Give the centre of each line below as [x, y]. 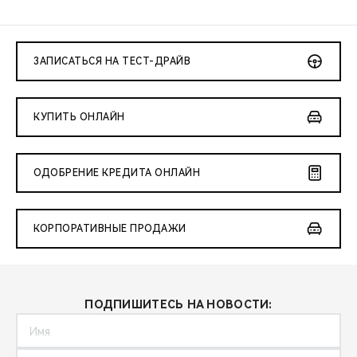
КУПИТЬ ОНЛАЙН [79, 117]
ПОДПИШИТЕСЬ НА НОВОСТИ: [178, 304]
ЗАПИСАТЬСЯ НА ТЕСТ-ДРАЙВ [112, 61]
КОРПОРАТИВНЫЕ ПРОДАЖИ [110, 229]
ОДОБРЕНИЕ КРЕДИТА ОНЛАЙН [117, 173]
